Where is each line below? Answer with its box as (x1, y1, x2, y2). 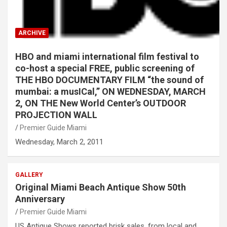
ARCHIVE (18, 29, 46, 37)
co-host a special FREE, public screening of (15, 63, 195, 74)
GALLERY (15, 171, 43, 179)
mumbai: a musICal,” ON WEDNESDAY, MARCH (15, 86, 206, 97)
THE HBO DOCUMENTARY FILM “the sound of (15, 74, 204, 86)
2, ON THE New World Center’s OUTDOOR (15, 98, 186, 109)
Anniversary (15, 194, 65, 205)
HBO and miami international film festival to (15, 51, 199, 62)
